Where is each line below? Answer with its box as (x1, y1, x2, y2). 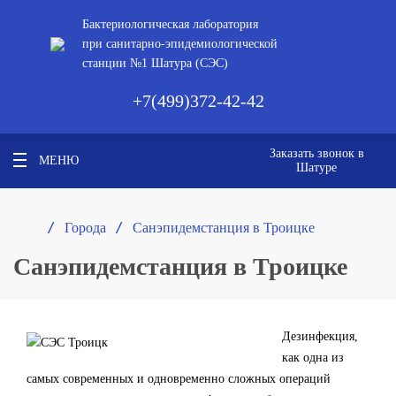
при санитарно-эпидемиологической (81, 37, 278, 50)
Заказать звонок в (269, 147, 364, 160)
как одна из (282, 351, 344, 364)
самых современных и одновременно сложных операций (27, 372, 331, 385)
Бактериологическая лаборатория (81, 18, 258, 31)
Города (65, 219, 106, 235)
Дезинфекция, (282, 330, 358, 343)
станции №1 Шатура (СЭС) (81, 57, 228, 70)
